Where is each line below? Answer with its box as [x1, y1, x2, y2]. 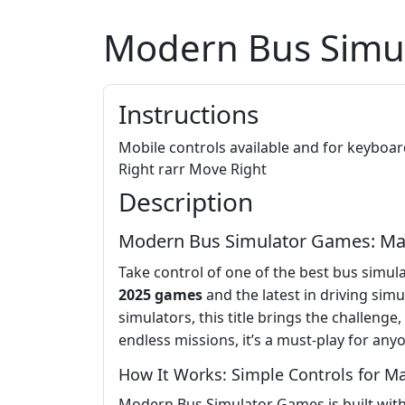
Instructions [118, 97, 259, 132]
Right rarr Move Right [118, 159, 267, 180]
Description [118, 184, 253, 220]
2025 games [118, 285, 202, 306]
